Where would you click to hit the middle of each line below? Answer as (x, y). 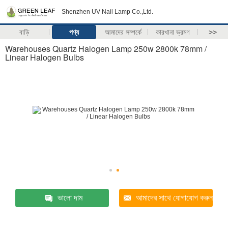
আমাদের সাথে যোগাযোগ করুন (174, 198)
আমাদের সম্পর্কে (123, 32)
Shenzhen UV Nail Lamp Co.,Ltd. (107, 12)
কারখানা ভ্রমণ (173, 32)
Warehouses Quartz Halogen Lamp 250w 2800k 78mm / (106, 49)
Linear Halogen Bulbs (45, 57)
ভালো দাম (70, 198)
